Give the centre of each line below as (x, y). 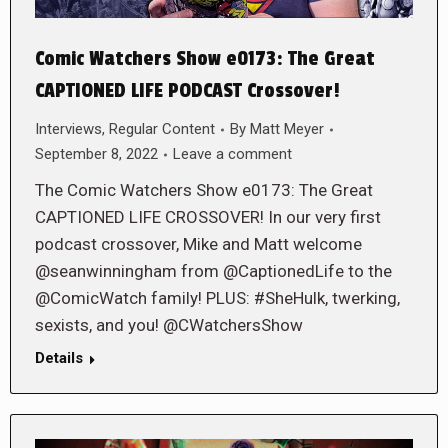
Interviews (68, 129)
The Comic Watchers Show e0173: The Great (204, 190)
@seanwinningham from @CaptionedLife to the (213, 271)
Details (59, 358)
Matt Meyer (287, 129)
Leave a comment (232, 154)
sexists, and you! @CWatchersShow (169, 325)
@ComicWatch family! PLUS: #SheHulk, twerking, (217, 298)
